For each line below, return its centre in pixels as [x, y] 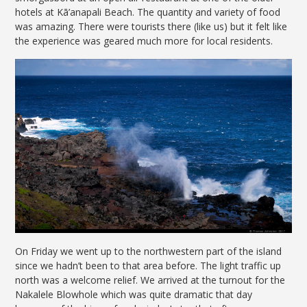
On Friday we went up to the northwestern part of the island [149, 251]
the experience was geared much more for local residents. [144, 41]
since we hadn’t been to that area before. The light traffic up [148, 265]
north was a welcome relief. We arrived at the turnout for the [150, 280]
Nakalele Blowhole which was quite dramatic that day [134, 294]
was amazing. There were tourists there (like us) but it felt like [151, 27]
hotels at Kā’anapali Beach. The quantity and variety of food [148, 12]
